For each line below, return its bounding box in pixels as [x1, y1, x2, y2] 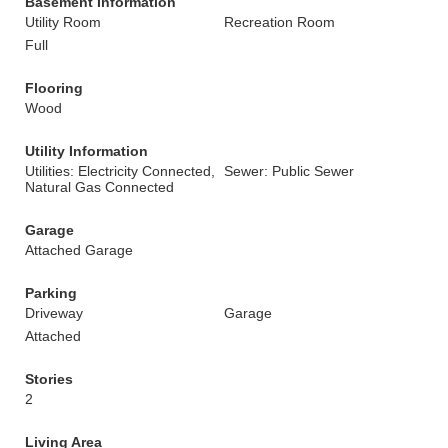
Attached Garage [25, 242, 133, 258]
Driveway [25, 305, 83, 321]
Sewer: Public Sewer [224, 163, 354, 179]
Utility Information [25, 143, 148, 159]
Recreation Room [224, 14, 335, 30]
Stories [25, 371, 73, 387]
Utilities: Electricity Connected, [25, 163, 215, 179]
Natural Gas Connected [25, 179, 174, 195]
